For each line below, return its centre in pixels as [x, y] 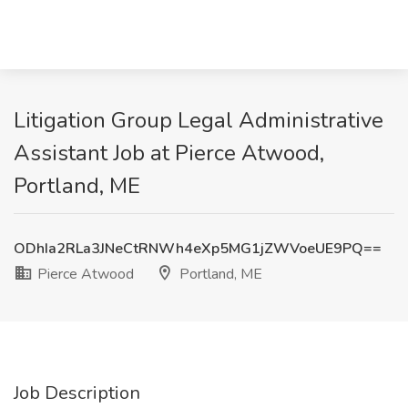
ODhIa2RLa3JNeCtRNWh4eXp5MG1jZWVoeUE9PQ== [198, 249]
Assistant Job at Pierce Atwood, [169, 153]
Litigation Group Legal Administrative [199, 120]
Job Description [77, 393]
